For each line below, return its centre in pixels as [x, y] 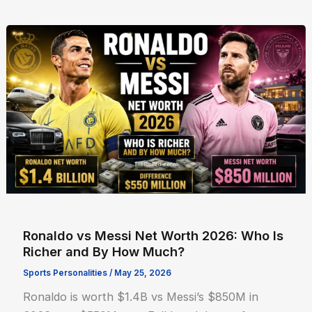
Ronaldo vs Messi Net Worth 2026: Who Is [154, 235]
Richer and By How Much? [104, 251]
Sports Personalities [65, 273]
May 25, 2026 [143, 273]
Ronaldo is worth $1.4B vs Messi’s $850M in [141, 296]
